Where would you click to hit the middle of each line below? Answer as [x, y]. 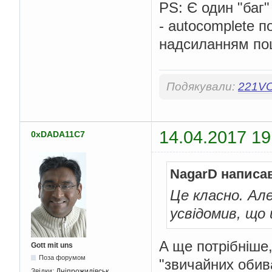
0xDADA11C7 [58, 134]
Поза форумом [63, 258]
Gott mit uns [52, 246]
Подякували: [202, 87]
